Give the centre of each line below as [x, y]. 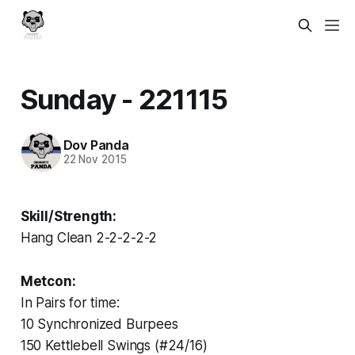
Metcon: [48, 281]
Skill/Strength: [69, 216]
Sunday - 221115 [124, 99]
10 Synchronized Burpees [99, 324]
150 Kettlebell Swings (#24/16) [114, 345]
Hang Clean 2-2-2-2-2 [89, 237]
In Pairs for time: [70, 302]
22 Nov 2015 [95, 160]
